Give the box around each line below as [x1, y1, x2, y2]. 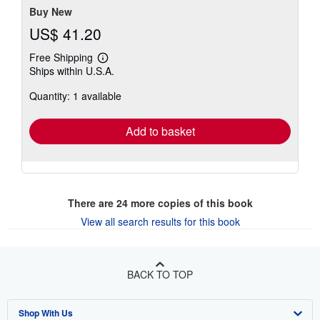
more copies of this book [127, 195, 253, 210]
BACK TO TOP [127, 266, 193, 281]
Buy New [29, 4, 72, 19]
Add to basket [125, 122, 195, 139]
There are [67, 195, 116, 210]
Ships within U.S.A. [29, 63, 114, 78]
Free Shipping [29, 49, 93, 64]
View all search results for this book [80, 214, 240, 229]
